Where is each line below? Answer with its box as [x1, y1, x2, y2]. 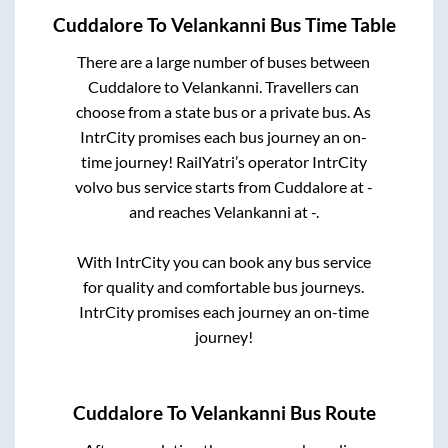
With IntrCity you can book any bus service [76, 252, 371, 272]
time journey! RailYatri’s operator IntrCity [80, 152, 367, 172]
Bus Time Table [265, 14, 396, 37]
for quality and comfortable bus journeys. [83, 277, 365, 297]
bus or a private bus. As [213, 102, 372, 122]
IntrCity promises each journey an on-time [78, 302, 369, 322]
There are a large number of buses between [77, 52, 371, 72]
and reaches [128, 202, 214, 222]
